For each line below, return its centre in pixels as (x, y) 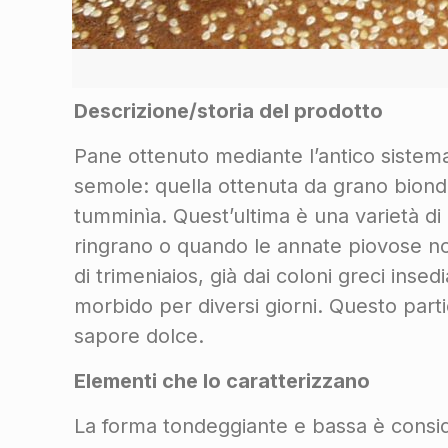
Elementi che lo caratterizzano (222, 381)
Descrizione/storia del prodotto (244, 111)
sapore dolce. (139, 336)
